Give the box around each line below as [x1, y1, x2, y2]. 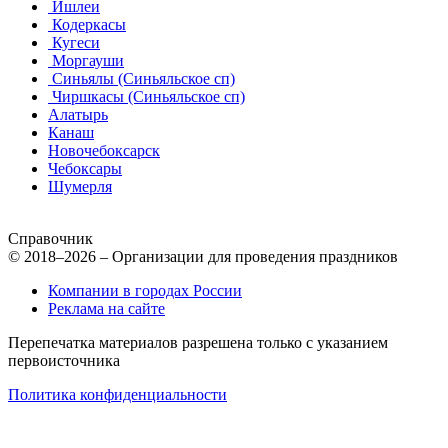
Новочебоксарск [48, 141, 160, 159]
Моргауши [48, 51, 124, 69]
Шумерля [48, 177, 112, 195]
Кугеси [48, 33, 100, 51]
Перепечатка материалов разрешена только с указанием [8, 333, 388, 351]
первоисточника [8, 351, 120, 369]
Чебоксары [48, 159, 122, 177]
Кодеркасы [48, 15, 126, 33]
